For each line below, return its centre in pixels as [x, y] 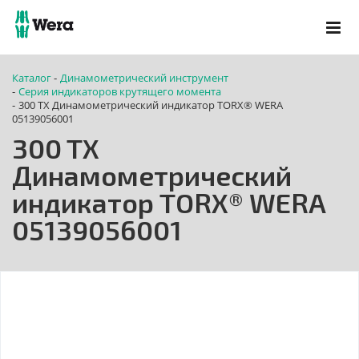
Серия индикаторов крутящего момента [120, 91]
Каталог [32, 78]
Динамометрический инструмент [144, 78]
